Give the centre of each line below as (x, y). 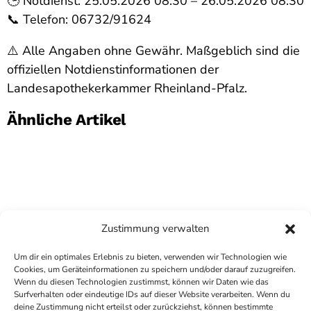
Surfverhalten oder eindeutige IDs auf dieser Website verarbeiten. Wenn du (152, 294)
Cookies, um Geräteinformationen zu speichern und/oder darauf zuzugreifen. (155, 269)
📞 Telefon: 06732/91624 (79, 20)
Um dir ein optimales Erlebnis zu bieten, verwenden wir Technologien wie (150, 257)
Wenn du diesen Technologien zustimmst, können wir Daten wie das (141, 282)
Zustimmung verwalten (155, 228)
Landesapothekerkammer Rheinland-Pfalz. (127, 89)
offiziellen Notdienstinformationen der (113, 70)
